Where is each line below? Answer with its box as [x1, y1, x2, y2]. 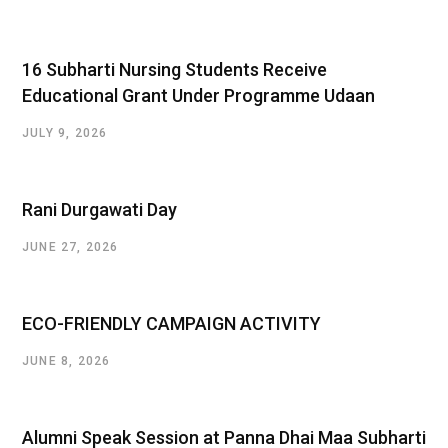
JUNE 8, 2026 [22, 353, 111, 368]
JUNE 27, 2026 [22, 239, 119, 254]
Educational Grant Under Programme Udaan [22, 84, 375, 106]
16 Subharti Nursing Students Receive [22, 58, 327, 80]
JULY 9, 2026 [22, 125, 108, 140]
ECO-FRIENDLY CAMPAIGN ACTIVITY [22, 312, 321, 334]
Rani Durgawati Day [22, 198, 177, 220]
